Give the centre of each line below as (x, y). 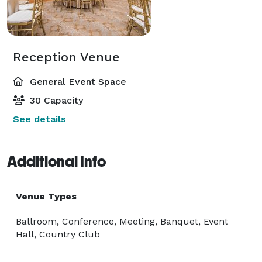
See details (39, 119)
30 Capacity (55, 100)
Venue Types (46, 196)
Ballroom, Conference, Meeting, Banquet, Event (122, 221)
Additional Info (56, 161)
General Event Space (77, 81)
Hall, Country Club (58, 234)
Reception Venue (66, 57)
